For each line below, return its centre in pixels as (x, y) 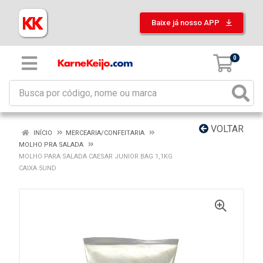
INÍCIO (42, 133)
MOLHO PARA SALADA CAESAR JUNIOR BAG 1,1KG (96, 156)
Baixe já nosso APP (186, 23)
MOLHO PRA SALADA (51, 145)
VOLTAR (226, 129)
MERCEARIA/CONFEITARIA (105, 133)
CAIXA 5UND (38, 168)
